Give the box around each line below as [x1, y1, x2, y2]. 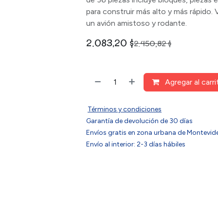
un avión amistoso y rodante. [86, 18, 187, 28]
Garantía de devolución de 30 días [86, 117, 193, 125]
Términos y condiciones [88, 105, 162, 113]
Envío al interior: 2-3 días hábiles [86, 140, 185, 148]
